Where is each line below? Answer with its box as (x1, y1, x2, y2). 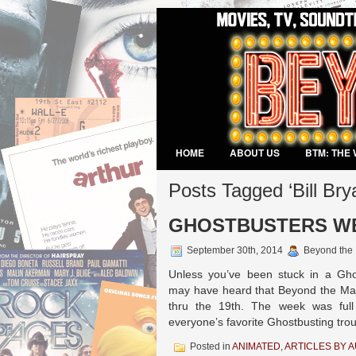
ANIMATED (232, 341, 281, 353)
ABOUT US (230, 145, 280, 160)
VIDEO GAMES (176, 172, 242, 187)
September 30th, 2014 (184, 245, 285, 257)
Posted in (188, 341, 232, 353)
